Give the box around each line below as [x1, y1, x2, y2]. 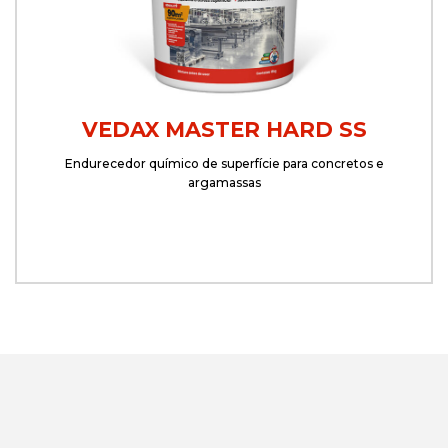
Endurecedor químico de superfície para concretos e [64, 156, 384, 171]
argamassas [187, 175, 261, 190]
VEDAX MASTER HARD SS [81, 117, 367, 142]
